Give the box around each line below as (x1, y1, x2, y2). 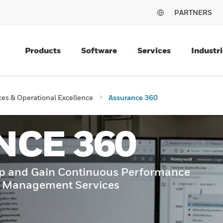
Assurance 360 (109, 93, 158, 102)
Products (25, 45, 61, 55)
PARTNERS (174, 8, 212, 16)
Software (81, 45, 117, 55)
